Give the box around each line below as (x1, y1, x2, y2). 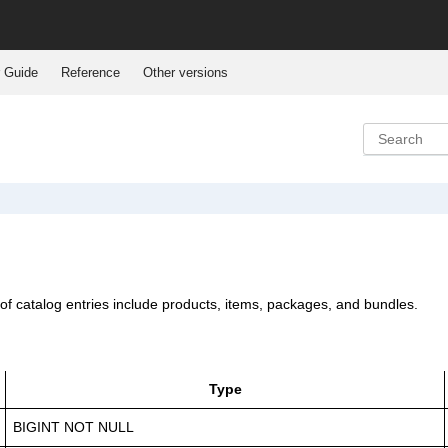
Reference (60, 64, 120, 80)
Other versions (142, 64, 228, 80)
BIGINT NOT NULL (13, 418, 134, 435)
